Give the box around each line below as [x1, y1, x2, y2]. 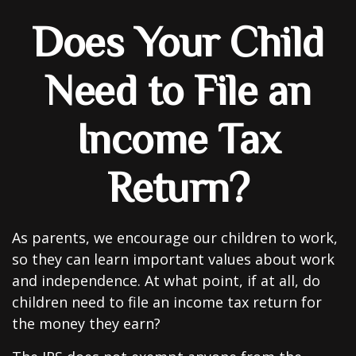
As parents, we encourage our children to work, [12, 228, 338, 247]
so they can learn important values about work [12, 250, 335, 269]
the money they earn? [12, 314, 161, 333]
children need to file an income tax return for [12, 292, 322, 311]
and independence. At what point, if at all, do [12, 271, 320, 290]
